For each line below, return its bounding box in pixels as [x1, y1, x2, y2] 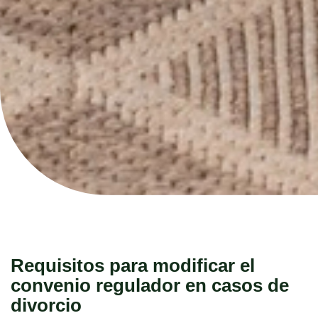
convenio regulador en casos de [11, 274, 289, 296]
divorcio [11, 294, 82, 316]
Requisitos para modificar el [11, 254, 255, 276]
